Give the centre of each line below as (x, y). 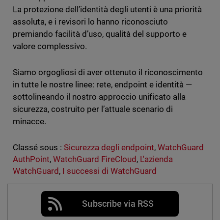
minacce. (29, 122)
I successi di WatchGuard (110, 171)
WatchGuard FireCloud (95, 159)
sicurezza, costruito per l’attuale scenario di (93, 109)
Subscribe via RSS (118, 204)
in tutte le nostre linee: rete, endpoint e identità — (102, 85)
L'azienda (157, 159)
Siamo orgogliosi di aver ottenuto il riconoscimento (108, 72)
